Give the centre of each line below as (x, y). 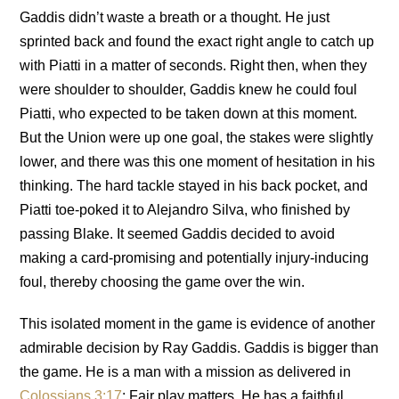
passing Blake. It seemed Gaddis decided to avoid (178, 233)
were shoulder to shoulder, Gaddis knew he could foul (189, 89)
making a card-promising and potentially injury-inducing (195, 257)
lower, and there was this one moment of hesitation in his (198, 161)
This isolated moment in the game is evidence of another (198, 323)
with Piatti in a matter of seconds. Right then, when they (194, 65)
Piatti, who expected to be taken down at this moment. (189, 113)
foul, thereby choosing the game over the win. (163, 281)
